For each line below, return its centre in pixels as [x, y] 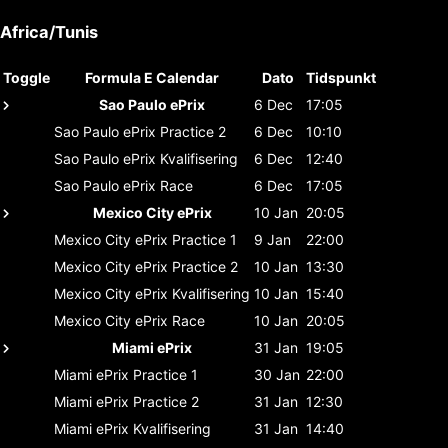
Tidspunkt [341, 77]
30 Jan [277, 374]
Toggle [26, 77]
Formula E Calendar [152, 77]
